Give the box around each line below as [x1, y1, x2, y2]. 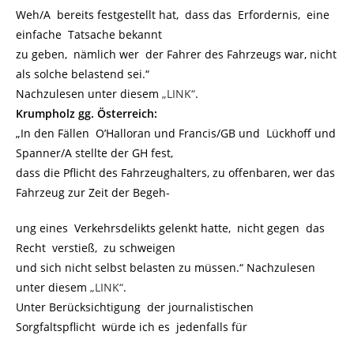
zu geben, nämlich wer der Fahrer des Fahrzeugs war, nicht [16, 46, 337, 62]
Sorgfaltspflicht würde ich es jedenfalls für [16, 318, 247, 334]
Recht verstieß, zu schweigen [16, 239, 175, 255]
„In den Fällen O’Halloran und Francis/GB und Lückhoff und [16, 125, 336, 141]
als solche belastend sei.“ [16, 66, 149, 81]
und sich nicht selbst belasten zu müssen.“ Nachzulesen [16, 259, 315, 275]
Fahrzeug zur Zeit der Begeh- [16, 184, 170, 200]
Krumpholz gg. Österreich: [16, 105, 157, 121]
